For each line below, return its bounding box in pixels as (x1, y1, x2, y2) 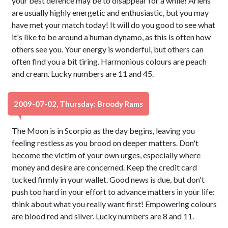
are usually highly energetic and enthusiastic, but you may (12, 8, 209, 17)
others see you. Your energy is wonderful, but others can (12, 44, 204, 54)
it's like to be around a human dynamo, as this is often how (12, 32, 211, 42)
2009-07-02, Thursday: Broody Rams (14, 99, 143, 108)
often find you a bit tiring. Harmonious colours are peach (12, 56, 207, 66)
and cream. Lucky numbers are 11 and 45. (12, 69, 154, 78)
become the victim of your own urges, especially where (12, 150, 201, 160)
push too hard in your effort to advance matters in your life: (12, 187, 215, 196)
